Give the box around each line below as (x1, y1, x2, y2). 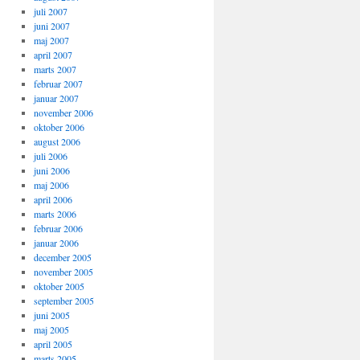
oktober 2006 (33, 121, 84, 133)
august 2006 (33, 135, 80, 148)
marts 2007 (33, 63, 76, 76)
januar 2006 (33, 236, 79, 249)
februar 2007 (33, 77, 83, 90)
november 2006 (33, 106, 93, 119)
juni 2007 (33, 19, 70, 32)
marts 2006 (33, 207, 76, 220)
